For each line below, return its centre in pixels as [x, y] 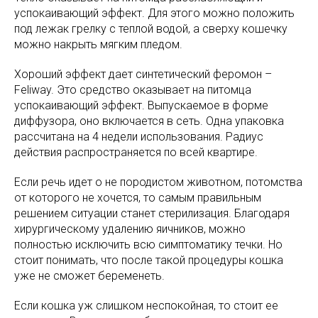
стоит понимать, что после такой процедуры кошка [149, 260]
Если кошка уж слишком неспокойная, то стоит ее [146, 305]
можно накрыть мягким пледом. [98, 44]
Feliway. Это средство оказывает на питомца [133, 89]
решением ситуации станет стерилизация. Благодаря [152, 213]
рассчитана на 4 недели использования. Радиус [139, 136]
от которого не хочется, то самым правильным [138, 197]
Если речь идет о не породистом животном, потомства [158, 182]
